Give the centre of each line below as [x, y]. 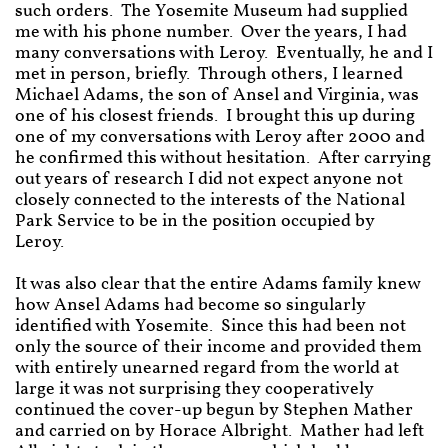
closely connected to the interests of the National [210, 200]
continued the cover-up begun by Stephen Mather [214, 410]
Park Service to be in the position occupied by [195, 221]
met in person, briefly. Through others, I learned [209, 74]
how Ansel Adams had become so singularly [190, 305]
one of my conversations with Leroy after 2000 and [220, 137]
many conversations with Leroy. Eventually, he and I [224, 53]
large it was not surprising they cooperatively [194, 389]
